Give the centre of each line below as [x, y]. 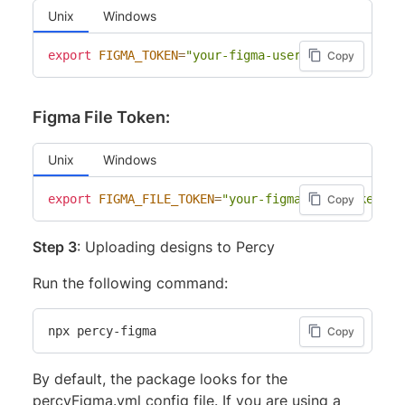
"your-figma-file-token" [305, 198]
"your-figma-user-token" [268, 55]
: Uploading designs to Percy [176, 246]
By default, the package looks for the [160, 378]
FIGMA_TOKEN [138, 55]
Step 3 [55, 246]
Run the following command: [130, 283]
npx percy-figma [102, 330]
